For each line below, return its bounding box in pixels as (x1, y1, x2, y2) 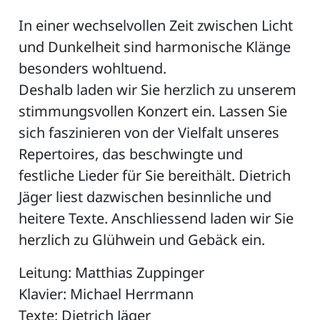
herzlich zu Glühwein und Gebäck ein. (19, 230, 266, 249)
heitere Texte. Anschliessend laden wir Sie (19, 209, 294, 228)
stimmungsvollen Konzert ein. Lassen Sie (19, 101, 288, 121)
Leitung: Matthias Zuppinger (19, 263, 205, 282)
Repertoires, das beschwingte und (19, 144, 244, 164)
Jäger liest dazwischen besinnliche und (19, 187, 272, 206)
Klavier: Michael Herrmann (19, 284, 194, 304)
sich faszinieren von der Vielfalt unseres (19, 123, 280, 142)
